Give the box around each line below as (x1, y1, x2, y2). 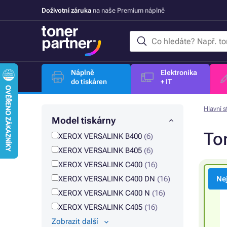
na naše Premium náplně (91, 6, 165, 14)
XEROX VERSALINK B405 (58, 146, 144, 155)
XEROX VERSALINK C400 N (58, 188, 152, 198)
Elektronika (160, 68, 197, 77)
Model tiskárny (52, 115, 116, 126)
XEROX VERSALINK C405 (58, 203, 144, 212)
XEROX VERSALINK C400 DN (58, 174, 157, 183)
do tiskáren (71, 78, 107, 86)
